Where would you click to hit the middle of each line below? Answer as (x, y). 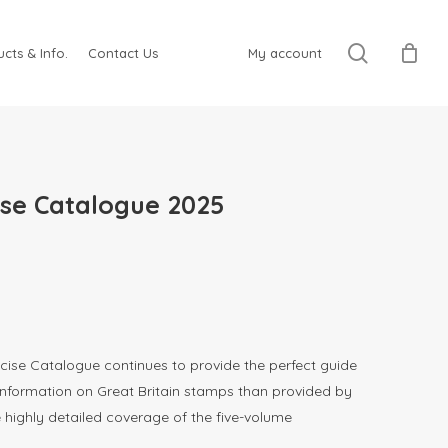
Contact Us (122, 52)
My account (285, 52)
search (398, 52)
